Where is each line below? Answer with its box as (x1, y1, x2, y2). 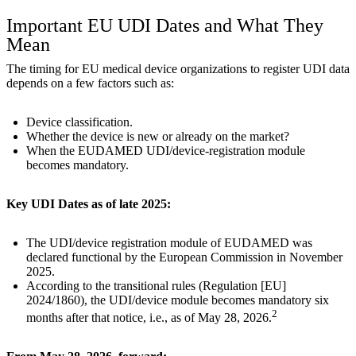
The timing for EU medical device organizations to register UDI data (6, 61, 350, 75)
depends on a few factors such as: (6, 75, 174, 90)
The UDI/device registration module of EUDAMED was (26, 235, 312, 250)
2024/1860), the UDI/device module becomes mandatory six (26, 292, 329, 307)
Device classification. (26, 114, 133, 129)
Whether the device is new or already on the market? (26, 129, 289, 143)
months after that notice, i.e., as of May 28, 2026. (26, 311, 272, 325)
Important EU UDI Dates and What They (6, 14, 323, 36)
